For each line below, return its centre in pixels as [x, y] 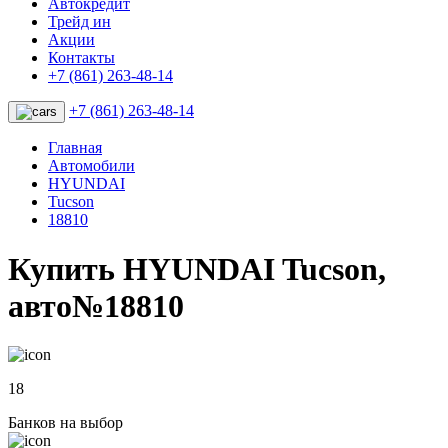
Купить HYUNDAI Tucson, [197, 268]
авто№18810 [96, 305]
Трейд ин [79, 22]
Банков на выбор [65, 423]
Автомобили [91, 166]
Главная [75, 148]
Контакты [81, 58]
